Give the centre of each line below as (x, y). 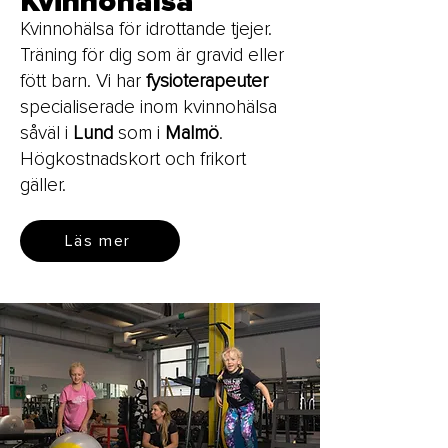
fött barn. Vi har (83, 81)
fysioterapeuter (207, 81)
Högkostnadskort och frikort (133, 159)
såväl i (46, 133)
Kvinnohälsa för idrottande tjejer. (146, 29)
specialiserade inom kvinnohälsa (148, 107)
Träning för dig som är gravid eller (152, 55)
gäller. (45, 185)
